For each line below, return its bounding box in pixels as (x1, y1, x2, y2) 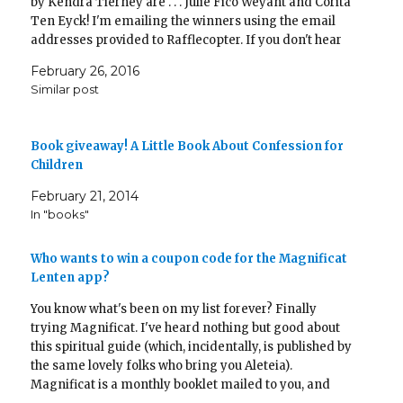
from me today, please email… (31, 51, 211, 67)
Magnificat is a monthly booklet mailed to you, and (31, 377, 331, 393)
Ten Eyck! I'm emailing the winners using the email (31, 13, 336, 30)
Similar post (31, 82, 100, 97)
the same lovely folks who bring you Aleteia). (31, 358, 293, 374)
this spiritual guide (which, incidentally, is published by (31, 339, 353, 355)
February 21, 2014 (31, 188, 139, 205)
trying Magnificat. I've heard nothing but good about (31, 320, 341, 336)
